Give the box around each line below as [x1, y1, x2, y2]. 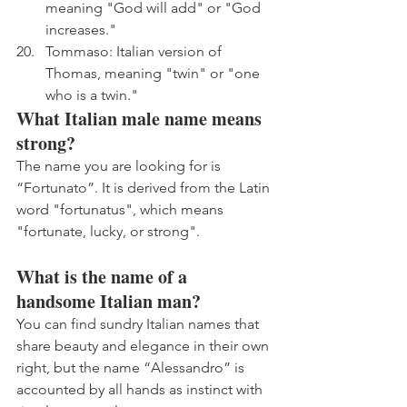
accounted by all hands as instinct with [16, 381, 266, 398]
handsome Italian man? [16, 288, 201, 314]
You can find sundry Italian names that [16, 315, 263, 333]
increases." [45, 21, 116, 38]
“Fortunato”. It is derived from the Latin [16, 179, 273, 196]
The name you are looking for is [16, 157, 224, 174]
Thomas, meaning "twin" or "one [45, 65, 263, 82]
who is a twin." [45, 86, 138, 104]
